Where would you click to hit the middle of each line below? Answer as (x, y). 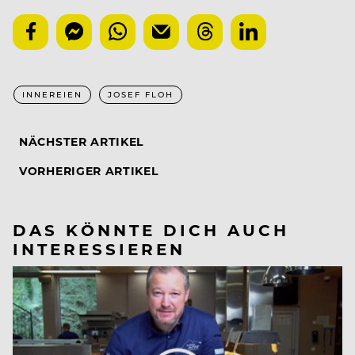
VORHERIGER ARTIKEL (89, 170)
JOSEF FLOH (141, 94)
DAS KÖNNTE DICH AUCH (151, 229)
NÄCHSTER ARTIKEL (82, 141)
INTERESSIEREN (99, 248)
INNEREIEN (52, 94)
